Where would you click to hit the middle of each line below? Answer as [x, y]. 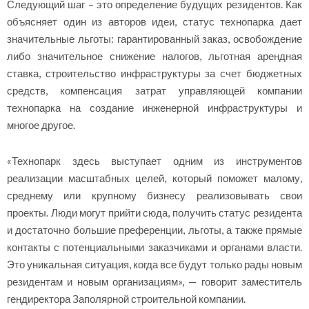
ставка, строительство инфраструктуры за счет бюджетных [154, 73]
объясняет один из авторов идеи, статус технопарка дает [154, 22]
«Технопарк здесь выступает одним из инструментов [154, 160]
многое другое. [41, 125]
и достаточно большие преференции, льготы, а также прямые [154, 229]
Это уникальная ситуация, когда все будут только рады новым [154, 264]
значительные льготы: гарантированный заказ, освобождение [154, 39]
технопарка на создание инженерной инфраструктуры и [154, 108]
